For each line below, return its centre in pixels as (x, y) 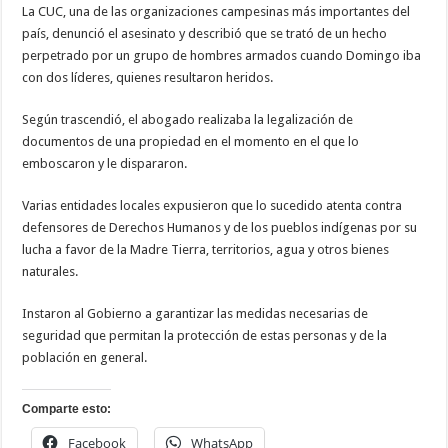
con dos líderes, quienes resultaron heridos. (148, 78)
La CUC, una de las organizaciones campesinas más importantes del (216, 12)
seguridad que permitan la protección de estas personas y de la (205, 336)
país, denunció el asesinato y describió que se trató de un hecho (205, 34)
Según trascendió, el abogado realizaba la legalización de (188, 120)
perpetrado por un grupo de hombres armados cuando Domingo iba (222, 56)
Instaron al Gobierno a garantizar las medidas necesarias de (195, 314)
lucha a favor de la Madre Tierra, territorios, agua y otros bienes (206, 250)
